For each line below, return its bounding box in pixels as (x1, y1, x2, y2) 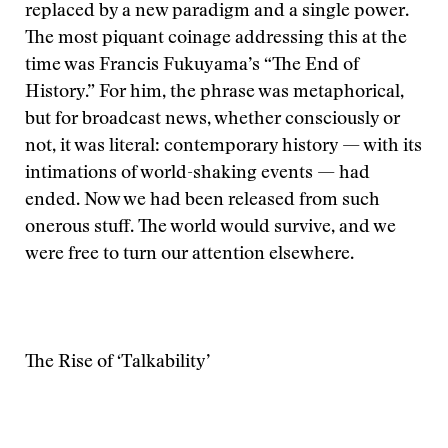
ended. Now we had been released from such (25, 192, 380, 210)
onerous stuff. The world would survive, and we (25, 219, 396, 237)
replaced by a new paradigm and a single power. (25, 3, 409, 21)
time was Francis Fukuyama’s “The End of (25, 57, 359, 75)
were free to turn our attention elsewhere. (25, 246, 354, 264)
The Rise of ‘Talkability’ (25, 354, 210, 372)
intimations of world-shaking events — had (25, 165, 370, 183)
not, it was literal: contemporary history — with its (25, 138, 422, 156)
